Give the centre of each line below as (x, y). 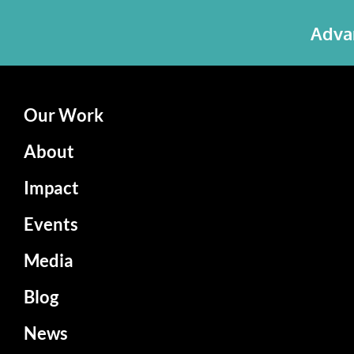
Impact (51, 188)
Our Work (64, 115)
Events (51, 224)
